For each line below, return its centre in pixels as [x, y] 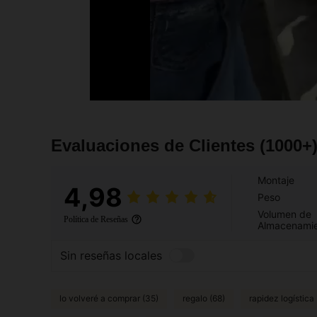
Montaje [276, 180]
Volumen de [284, 214]
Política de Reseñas [96, 219]
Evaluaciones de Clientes [155, 145]
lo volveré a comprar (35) [109, 299]
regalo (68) [204, 299]
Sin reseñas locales [111, 256]
